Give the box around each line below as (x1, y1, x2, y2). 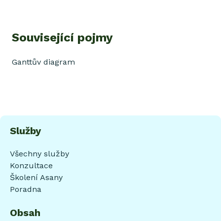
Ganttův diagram (12, 57, 75, 67)
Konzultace (10, 161, 53, 171)
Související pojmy (12, 31, 113, 45)
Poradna (10, 184, 41, 194)
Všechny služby (10, 149, 69, 159)
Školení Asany (10, 173, 63, 183)
